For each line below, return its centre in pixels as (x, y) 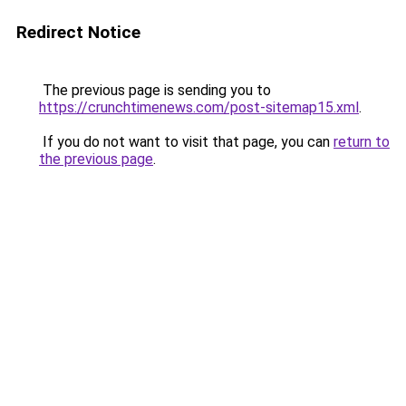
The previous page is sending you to (155, 90)
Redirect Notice (78, 32)
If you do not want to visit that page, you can (186, 142)
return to (362, 142)
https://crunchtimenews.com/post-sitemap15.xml (199, 107)
